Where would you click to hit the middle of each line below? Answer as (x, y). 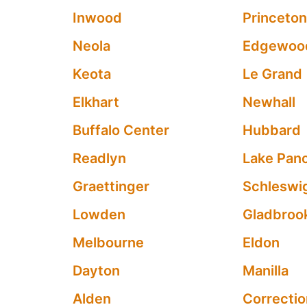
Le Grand (273, 74)
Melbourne (108, 243)
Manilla (266, 271)
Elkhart (96, 102)
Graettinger (111, 186)
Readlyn (99, 158)
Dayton (96, 271)
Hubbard (272, 130)
